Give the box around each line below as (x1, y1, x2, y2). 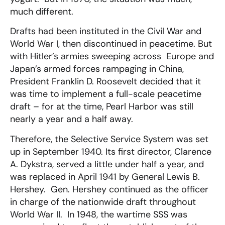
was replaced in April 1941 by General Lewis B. (10, 170, 200, 183)
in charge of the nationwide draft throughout (10, 195, 196, 208)
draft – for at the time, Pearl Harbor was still (10, 100, 193, 113)
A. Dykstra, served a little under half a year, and (10, 158, 204, 170)
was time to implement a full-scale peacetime (10, 88, 201, 100)
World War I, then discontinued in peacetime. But (10, 38, 212, 50)
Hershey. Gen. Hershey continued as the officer (10, 183, 208, 195)
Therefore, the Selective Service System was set (10, 133, 208, 145)
